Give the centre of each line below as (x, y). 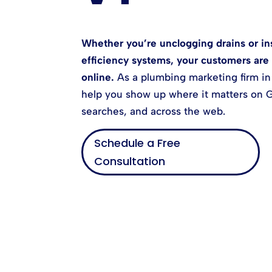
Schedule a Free (138, 143)
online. (98, 77)
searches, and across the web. (154, 111)
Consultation (130, 161)
